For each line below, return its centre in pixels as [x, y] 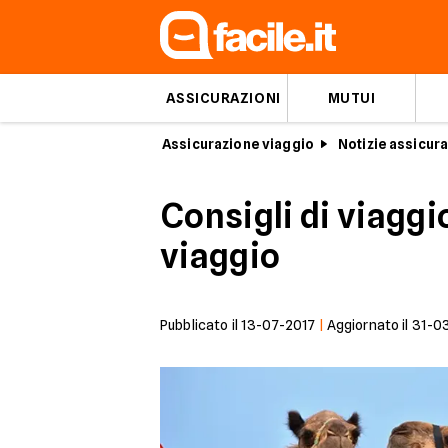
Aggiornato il [369, 325]
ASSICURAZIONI [223, 98]
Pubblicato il [200, 325]
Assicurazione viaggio [238, 144]
